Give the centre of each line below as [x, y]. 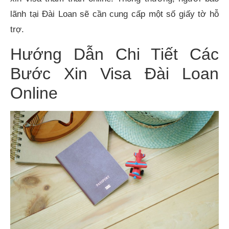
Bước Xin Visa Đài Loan [114, 74]
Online [34, 93]
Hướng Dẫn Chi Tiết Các [114, 54]
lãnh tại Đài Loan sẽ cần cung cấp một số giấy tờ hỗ [114, 14]
